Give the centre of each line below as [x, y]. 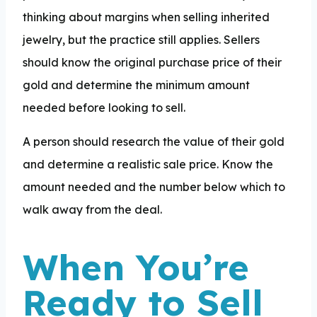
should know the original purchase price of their [152, 62]
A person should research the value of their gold [154, 141]
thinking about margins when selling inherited [146, 17]
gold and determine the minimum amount [136, 85]
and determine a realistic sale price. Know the [148, 164]
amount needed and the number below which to [154, 186]
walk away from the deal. [94, 209]
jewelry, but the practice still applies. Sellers [141, 39]
